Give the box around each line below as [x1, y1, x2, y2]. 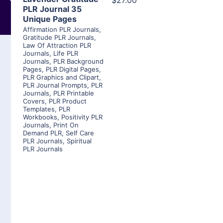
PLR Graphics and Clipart [23, 73, 99, 82]
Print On [53, 121, 79, 129]
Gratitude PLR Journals [23, 33, 94, 42]
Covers [23, 97, 45, 106]
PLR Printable [53, 89, 94, 98]
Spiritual [67, 137, 92, 145]
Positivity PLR [61, 113, 103, 121]
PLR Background [53, 57, 104, 66]
